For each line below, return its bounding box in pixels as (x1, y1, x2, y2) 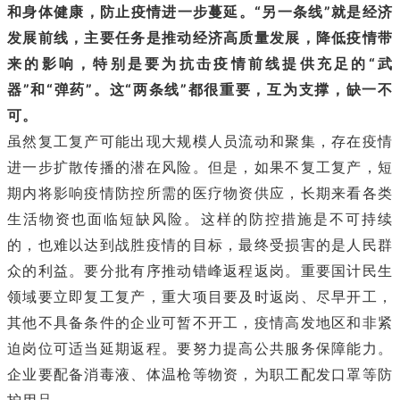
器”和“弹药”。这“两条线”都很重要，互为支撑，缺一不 (7, 80, 393, 99)
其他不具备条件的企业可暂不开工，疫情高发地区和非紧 (7, 313, 393, 332)
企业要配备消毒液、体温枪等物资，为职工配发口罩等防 (7, 365, 393, 384)
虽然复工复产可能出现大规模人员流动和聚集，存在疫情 (7, 132, 393, 151)
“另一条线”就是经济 (254, 3, 394, 21)
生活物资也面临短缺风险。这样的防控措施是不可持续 (7, 210, 393, 229)
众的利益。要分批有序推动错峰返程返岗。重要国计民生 (7, 262, 393, 280)
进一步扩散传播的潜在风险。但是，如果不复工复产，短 (7, 158, 393, 177)
